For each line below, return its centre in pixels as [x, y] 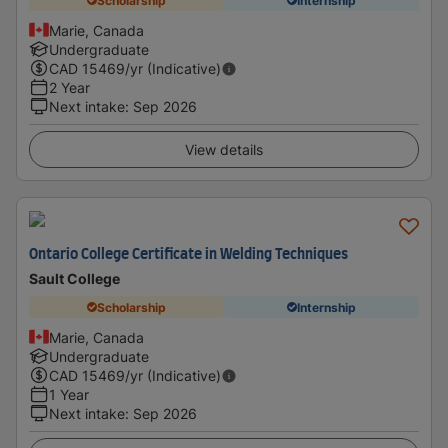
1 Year [69, 394]
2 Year [69, 87]
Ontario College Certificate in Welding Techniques [188, 255]
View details [224, 149]
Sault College [74, 278]
